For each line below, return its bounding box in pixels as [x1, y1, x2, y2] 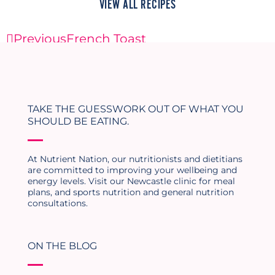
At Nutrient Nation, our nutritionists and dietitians [28, 153, 242, 165]
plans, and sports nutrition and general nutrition [28, 187, 234, 198]
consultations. [28, 198, 88, 209]
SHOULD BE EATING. [28, 115, 129, 127]
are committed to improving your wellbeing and [28, 165, 237, 176]
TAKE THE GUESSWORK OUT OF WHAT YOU [28, 103, 244, 115]
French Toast [66, 31, 146, 46]
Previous [14, 31, 66, 46]
